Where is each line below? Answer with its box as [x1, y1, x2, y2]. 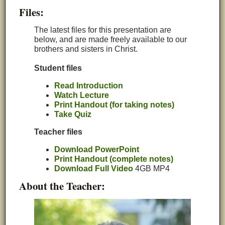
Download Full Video [54, 164, 134, 173]
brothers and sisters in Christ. [34, 45, 138, 54]
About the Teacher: [19, 178, 105, 194]
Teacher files [34, 128, 83, 137]
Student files [34, 64, 82, 73]
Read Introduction [54, 81, 124, 90]
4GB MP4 [135, 164, 170, 173]
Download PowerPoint [54, 145, 140, 154]
